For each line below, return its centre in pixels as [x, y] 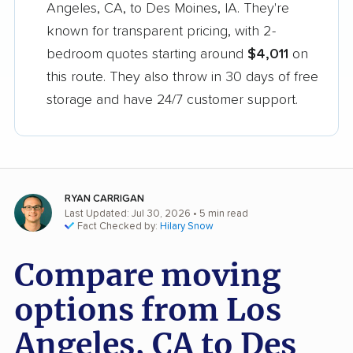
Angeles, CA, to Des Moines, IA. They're [168, 9]
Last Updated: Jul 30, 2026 [128, 214]
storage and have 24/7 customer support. [172, 100]
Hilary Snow [187, 227]
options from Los [148, 310]
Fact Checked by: [119, 227]
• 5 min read [219, 214]
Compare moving [147, 276]
